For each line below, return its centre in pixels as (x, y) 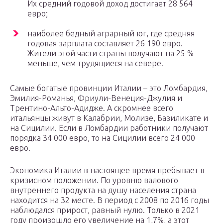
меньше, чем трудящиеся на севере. (95, 63)
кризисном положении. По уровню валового (94, 180)
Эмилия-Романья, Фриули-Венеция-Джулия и (96, 98)
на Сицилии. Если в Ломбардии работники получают (109, 128)
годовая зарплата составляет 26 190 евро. (105, 44)
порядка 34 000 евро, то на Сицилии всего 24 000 (103, 138)
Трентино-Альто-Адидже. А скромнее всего (92, 108)
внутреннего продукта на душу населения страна (103, 190)
